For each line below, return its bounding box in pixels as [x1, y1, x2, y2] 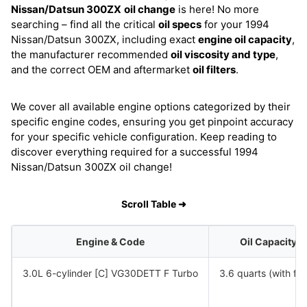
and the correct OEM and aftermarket [11, 63, 193, 76]
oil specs [158, 18, 201, 31]
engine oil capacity [198, 33, 292, 46]
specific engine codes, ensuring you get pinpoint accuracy [11, 115, 293, 128]
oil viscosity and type [171, 48, 275, 61]
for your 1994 [201, 18, 269, 31]
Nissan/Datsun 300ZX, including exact [11, 33, 198, 46]
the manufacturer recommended [11, 48, 171, 61]
